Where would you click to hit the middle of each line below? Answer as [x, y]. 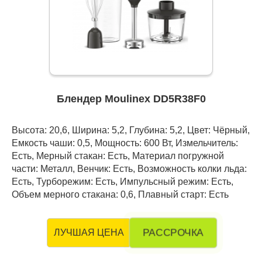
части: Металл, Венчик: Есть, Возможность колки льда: [129, 169]
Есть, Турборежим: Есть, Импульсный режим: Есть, [123, 182]
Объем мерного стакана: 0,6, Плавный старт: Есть [120, 194]
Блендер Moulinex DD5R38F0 [131, 99]
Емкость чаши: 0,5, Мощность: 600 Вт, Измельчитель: [125, 143]
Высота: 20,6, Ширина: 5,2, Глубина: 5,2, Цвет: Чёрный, [131, 130]
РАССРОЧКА [173, 233]
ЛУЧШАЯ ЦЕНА [89, 233]
